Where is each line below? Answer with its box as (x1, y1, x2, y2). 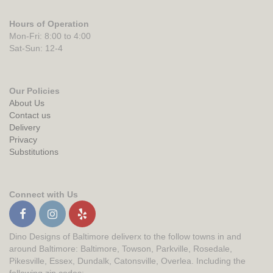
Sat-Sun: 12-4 (9, 43, 63, 54)
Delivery (9, 122, 40, 133)
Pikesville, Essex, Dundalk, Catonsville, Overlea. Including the (9, 256, 246, 266)
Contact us (9, 110, 51, 121)
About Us (9, 98, 44, 108)
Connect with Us (9, 190, 78, 200)
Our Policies (9, 86, 60, 96)
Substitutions (9, 147, 58, 157)
